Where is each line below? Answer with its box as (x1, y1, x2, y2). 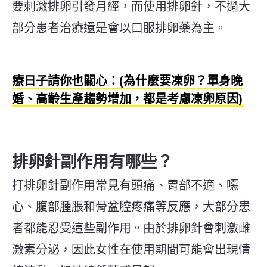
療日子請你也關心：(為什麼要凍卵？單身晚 (12, 74, 243, 88)
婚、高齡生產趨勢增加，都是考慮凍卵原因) (12, 92, 243, 105)
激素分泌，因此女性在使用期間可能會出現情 (12, 243, 250, 256)
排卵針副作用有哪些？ (12, 152, 173, 171)
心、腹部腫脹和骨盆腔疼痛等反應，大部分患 (12, 200, 250, 213)
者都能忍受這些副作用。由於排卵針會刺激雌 (12, 221, 250, 235)
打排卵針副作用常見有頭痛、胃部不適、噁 (12, 178, 238, 192)
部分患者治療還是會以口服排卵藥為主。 (12, 21, 226, 35)
